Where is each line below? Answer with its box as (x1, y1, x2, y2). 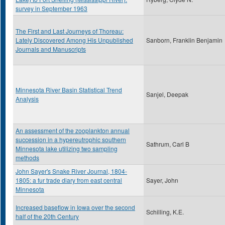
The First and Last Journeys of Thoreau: (16, 27, 124, 35)
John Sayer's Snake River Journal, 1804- (16, 167, 127, 175)
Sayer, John (146, 176, 178, 184)
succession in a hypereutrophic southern (16, 135, 126, 144)
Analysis (16, 94, 39, 103)
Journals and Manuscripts (16, 45, 86, 53)
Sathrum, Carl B (146, 140, 189, 148)
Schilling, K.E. (146, 207, 184, 216)
